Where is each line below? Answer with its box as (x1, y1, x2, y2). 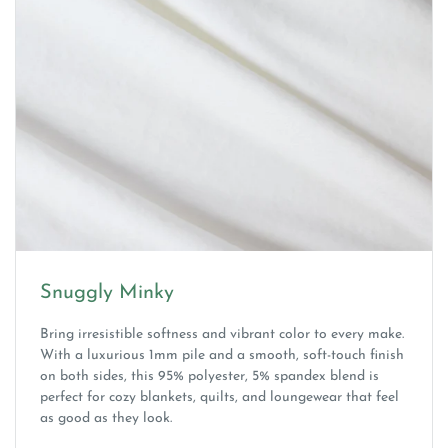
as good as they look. (40, 411, 172, 427)
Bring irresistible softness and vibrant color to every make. (40, 327, 404, 343)
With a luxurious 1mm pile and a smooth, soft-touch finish (40, 348, 404, 364)
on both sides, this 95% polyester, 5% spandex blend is (40, 369, 379, 385)
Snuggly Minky (40, 283, 174, 304)
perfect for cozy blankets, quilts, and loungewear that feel (40, 390, 399, 406)
